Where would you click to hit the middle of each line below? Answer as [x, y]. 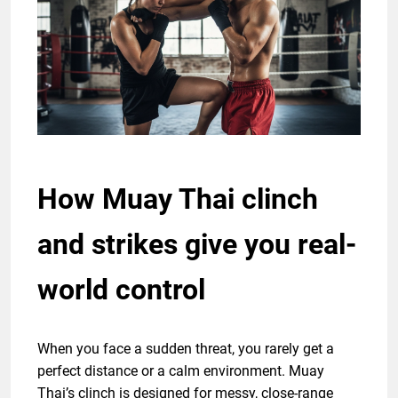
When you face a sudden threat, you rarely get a [186, 348]
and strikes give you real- [197, 244]
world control [121, 289]
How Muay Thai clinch [178, 199]
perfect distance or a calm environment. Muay [181, 370]
